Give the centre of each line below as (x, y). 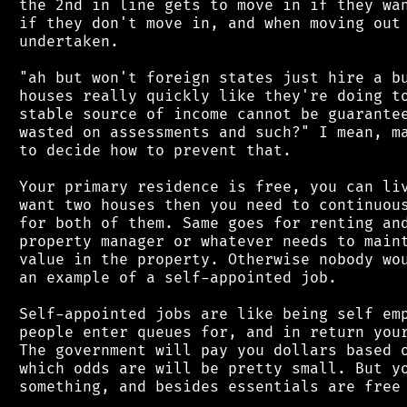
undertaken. (65, 41)
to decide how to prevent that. (151, 150)
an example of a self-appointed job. (174, 278)
